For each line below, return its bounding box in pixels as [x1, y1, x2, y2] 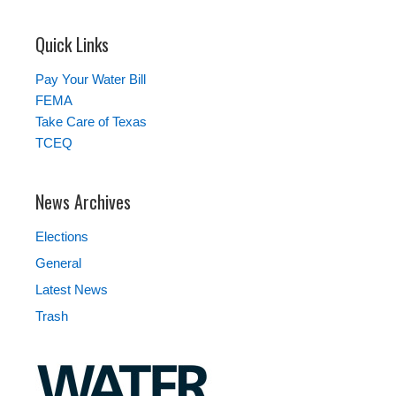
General [35, 255, 81, 270]
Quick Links [35, 31, 109, 57]
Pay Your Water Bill [35, 72, 146, 87]
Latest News [35, 282, 108, 297]
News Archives [35, 188, 131, 215]
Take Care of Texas [35, 114, 147, 129]
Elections [35, 229, 88, 244]
